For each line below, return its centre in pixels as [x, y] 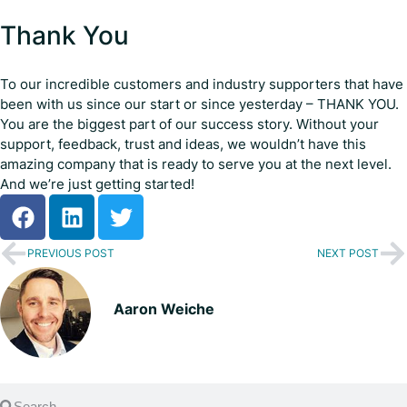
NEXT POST [348, 253]
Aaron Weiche [164, 309]
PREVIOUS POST [71, 253]
